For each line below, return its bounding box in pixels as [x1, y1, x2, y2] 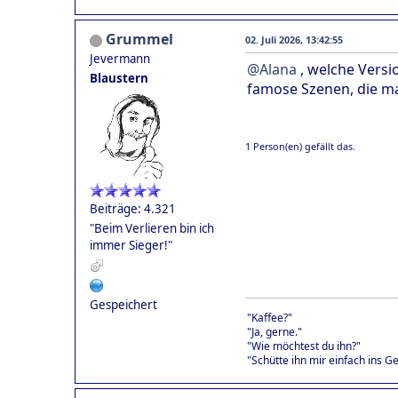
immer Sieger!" [90, 236, 172, 253]
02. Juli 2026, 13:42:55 [245, 32, 343, 46]
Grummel [106, 28, 173, 49]
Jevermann [90, 50, 150, 67]
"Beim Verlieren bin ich [90, 219, 214, 236]
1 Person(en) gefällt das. [245, 139, 355, 153]
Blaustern [90, 69, 148, 86]
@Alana [247, 59, 297, 79]
